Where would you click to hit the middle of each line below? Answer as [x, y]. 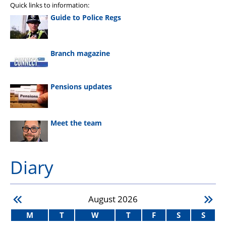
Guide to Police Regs [86, 17]
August [103, 199]
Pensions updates [81, 87]
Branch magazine [80, 53]
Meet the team [76, 123]
